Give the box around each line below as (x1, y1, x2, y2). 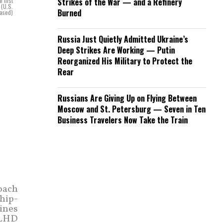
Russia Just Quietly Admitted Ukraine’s (57, 33, 188, 45)
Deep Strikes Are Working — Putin (57, 44, 175, 56)
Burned (57, 7, 81, 19)
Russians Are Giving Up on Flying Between (57, 92, 197, 104)
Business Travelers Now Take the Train (57, 114, 188, 126)
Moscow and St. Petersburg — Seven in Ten (57, 103, 206, 115)
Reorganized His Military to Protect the (57, 55, 192, 67)
